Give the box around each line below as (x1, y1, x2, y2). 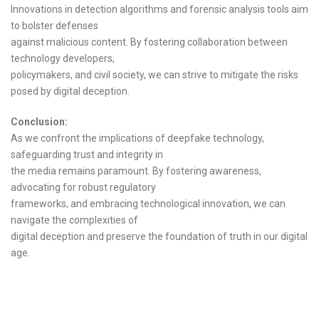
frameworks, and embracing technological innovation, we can (11, 198, 286, 210)
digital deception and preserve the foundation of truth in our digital (11, 231, 308, 243)
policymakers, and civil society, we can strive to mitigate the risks (11, 69, 298, 81)
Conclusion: (11, 116, 68, 128)
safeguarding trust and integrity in (11, 149, 163, 161)
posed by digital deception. (11, 85, 130, 98)
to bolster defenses (11, 20, 98, 32)
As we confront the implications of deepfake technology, (11, 132, 264, 145)
